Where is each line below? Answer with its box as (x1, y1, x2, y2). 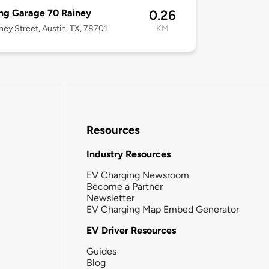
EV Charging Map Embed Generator (86, 203, 239, 215)
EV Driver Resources (86, 224, 176, 236)
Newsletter (86, 192, 134, 204)
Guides (86, 245, 116, 257)
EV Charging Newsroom (86, 169, 189, 181)
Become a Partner (86, 180, 163, 192)
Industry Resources (86, 148, 171, 160)
